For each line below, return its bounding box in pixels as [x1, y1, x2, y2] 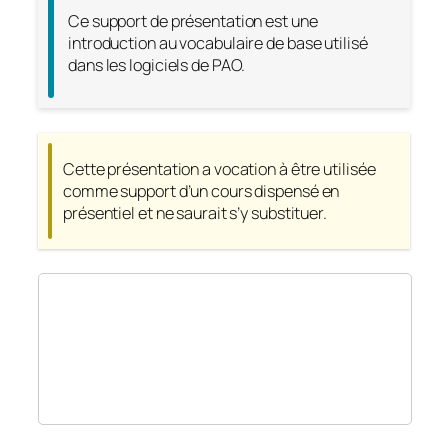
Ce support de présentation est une [68, 10, 318, 33]
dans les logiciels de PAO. [68, 54, 246, 77]
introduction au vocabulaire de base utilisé [68, 32, 368, 55]
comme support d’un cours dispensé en [63, 179, 340, 202]
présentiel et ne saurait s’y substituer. [63, 201, 327, 224]
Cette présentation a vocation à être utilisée [63, 157, 376, 180]
